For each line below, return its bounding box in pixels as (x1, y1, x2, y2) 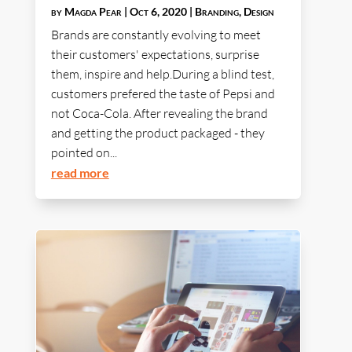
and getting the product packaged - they (50, 125, 265, 141)
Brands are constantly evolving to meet (50, 27, 261, 43)
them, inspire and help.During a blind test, (50, 66, 274, 82)
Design (243, 5, 274, 19)
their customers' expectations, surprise (50, 46, 259, 63)
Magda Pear (64, 5, 122, 19)
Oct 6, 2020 (129, 5, 187, 19)
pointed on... (50, 145, 117, 161)
